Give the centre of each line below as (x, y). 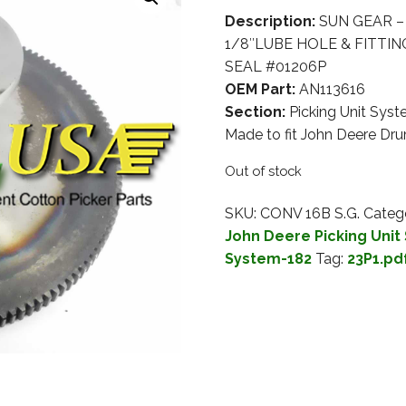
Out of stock (263, 171)
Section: (255, 112)
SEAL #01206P (275, 67)
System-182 (268, 259)
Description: (270, 22)
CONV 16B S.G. (309, 214)
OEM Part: (260, 90)
